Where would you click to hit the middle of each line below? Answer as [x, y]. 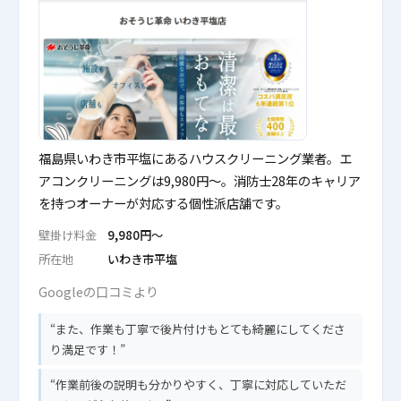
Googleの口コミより [98, 291]
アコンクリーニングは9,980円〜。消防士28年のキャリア [200, 180]
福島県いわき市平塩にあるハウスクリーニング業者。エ [195, 158]
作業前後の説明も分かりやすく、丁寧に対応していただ [201, 384]
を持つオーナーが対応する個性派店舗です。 [163, 203]
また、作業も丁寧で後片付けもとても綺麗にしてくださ [200, 329]
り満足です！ [85, 350]
